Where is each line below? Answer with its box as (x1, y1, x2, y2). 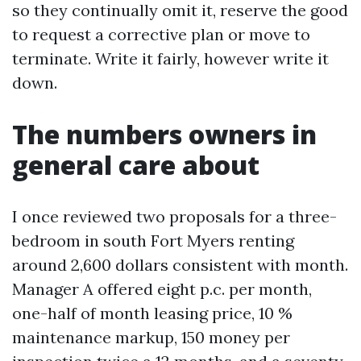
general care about (12, 147, 259, 182)
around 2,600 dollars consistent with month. (12, 255, 348, 275)
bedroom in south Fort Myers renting (12, 230, 294, 251)
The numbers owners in (12, 117, 317, 151)
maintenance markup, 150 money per (12, 327, 290, 347)
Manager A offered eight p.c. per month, (12, 279, 312, 299)
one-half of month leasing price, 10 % (12, 303, 293, 323)
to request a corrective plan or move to (12, 24, 310, 44)
